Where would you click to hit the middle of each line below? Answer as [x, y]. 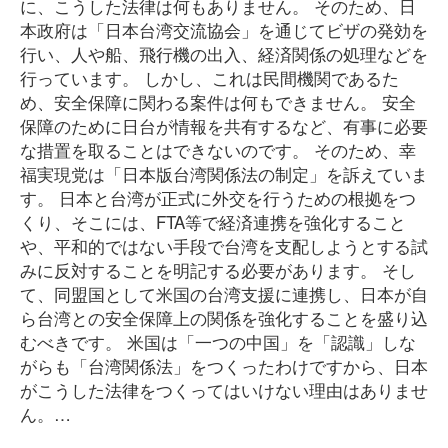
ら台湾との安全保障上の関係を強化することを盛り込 [224, 317]
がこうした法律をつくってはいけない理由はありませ [224, 389]
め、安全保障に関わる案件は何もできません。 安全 [218, 101]
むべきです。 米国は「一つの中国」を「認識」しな [218, 341]
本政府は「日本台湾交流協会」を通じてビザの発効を [224, 29]
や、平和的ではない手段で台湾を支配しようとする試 [224, 245]
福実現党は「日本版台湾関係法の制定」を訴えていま [224, 173]
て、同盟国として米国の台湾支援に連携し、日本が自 [224, 293]
